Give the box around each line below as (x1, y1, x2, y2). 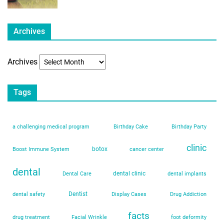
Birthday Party (171, 123, 206, 130)
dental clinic (113, 170, 146, 177)
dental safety (12, 191, 45, 198)
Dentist (68, 190, 88, 198)
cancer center (129, 146, 164, 153)
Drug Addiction (170, 191, 207, 198)
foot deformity (171, 214, 207, 221)
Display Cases (111, 191, 146, 198)
